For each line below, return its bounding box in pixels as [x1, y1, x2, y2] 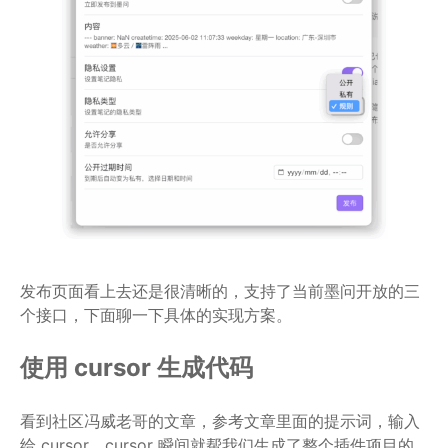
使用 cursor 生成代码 [20, 352, 253, 382]
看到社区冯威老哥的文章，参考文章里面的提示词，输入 [20, 410, 420, 431]
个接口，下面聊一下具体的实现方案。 [20, 304, 292, 325]
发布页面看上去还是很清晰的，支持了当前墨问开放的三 [20, 280, 420, 301]
